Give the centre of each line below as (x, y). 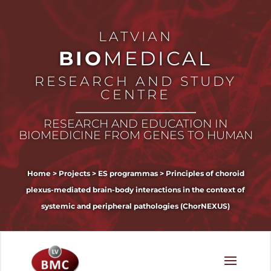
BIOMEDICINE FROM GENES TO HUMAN (135, 135)
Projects (74, 173)
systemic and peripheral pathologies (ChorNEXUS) (135, 206)
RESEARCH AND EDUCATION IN (135, 123)
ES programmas (128, 173)
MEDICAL (158, 58)
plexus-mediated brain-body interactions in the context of (135, 190)
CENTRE (135, 94)
